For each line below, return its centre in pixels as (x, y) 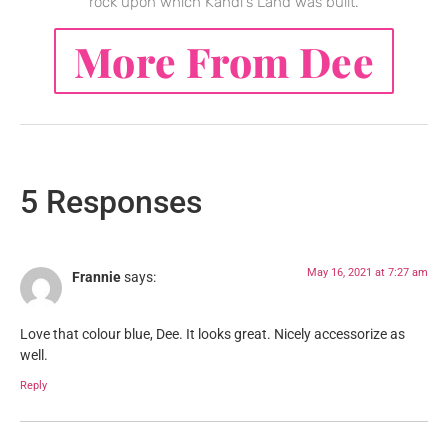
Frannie (96, 278)
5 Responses (111, 202)
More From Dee (224, 61)
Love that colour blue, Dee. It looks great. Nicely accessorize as (212, 334)
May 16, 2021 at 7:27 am (367, 273)
